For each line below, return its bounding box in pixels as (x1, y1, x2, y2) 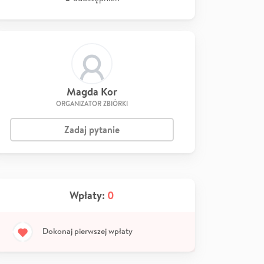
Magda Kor (67, 84, 117, 99)
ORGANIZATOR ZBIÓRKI (56, 99, 128, 108)
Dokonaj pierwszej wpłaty (42, 225, 133, 236)
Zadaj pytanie (64, 123, 120, 136)
